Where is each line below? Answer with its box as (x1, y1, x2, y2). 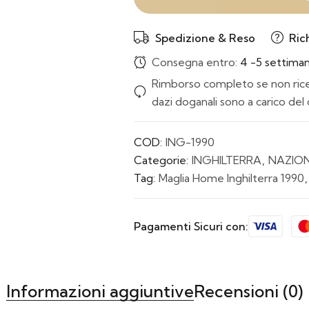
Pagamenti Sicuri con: (134, 219, 248, 233)
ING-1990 (166, 134, 215, 149)
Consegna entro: (152, 55, 240, 70)
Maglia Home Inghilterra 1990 (159, 170, 304, 185)
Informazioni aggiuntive (6, 280, 194, 301)
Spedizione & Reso (155, 30, 255, 45)
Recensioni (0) (194, 280, 303, 301)
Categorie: (134, 152, 191, 167)
